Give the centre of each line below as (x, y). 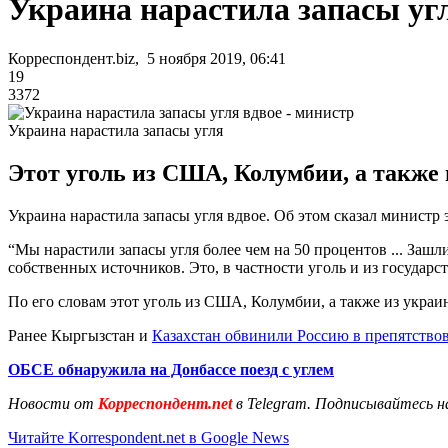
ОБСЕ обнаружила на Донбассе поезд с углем (171, 369)
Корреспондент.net (165, 403)
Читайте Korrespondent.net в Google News (148, 437)
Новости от (51, 403)
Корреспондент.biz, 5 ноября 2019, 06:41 (147, 58)
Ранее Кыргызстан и (80, 335)
